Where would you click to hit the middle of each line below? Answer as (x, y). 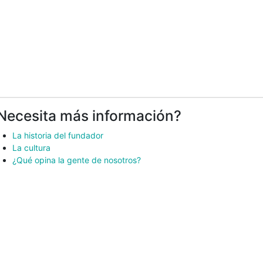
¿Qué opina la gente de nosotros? (77, 160)
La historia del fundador (58, 135)
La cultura (31, 148)
